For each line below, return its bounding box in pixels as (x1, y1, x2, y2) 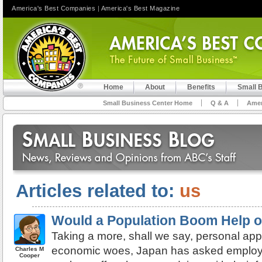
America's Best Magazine (101, 5, 180, 12)
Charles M (15, 246, 44, 252)
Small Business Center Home (103, 99, 192, 106)
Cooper (19, 252, 40, 258)
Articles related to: (16, 181, 180, 201)
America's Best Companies (12, 5, 95, 12)
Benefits (187, 83, 215, 91)
